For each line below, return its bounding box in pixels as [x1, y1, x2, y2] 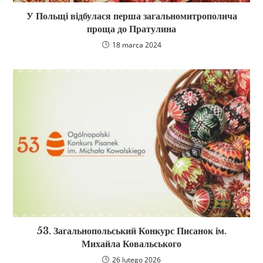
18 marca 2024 [112, 40, 161, 50]
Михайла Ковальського [82, 238, 181, 250]
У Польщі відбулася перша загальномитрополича [26, 10, 237, 22]
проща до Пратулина [87, 23, 176, 35]
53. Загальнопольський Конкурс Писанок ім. [36, 225, 227, 237]
